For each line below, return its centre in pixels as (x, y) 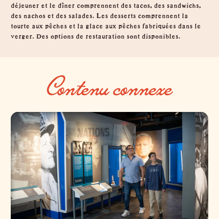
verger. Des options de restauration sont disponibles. (96, 34)
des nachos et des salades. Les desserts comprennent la (100, 14)
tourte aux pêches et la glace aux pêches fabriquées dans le (106, 24)
